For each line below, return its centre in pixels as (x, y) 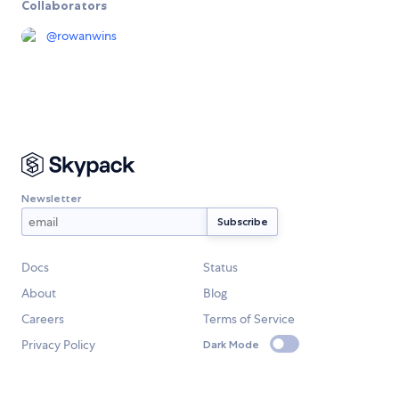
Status (220, 268)
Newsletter (51, 198)
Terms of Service (249, 319)
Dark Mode (231, 344)
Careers (43, 319)
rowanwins (87, 36)
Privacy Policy (58, 345)
